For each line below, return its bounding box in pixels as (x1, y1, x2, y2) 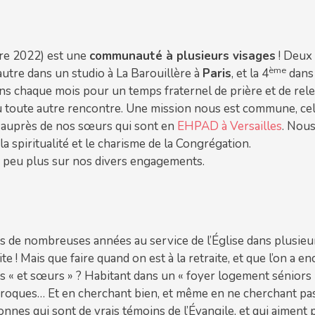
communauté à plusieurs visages (89, 48, 276, 64)
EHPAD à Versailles (177, 118, 282, 134)
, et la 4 (231, 65, 269, 82)
